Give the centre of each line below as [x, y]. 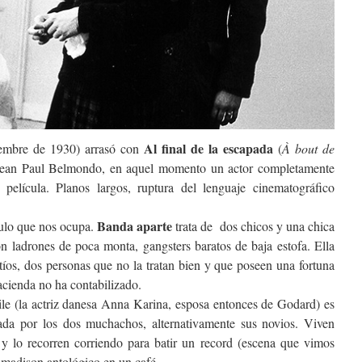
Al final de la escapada [208, 148]
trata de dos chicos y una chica [255, 225]
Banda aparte [136, 225]
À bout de [308, 148]
